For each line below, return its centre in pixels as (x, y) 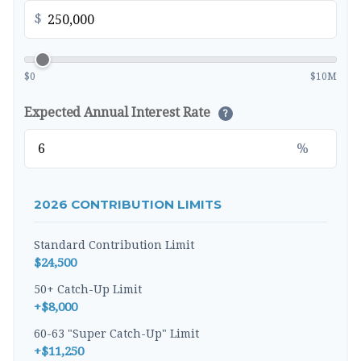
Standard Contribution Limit (114, 245)
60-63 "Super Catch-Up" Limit (116, 334)
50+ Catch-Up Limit (88, 289)
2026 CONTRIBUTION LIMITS (128, 204)
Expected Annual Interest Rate (119, 112)
